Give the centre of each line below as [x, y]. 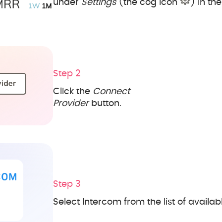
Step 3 [67, 185]
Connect [111, 92]
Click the [73, 92]
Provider [71, 104]
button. [105, 104]
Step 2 [67, 74]
